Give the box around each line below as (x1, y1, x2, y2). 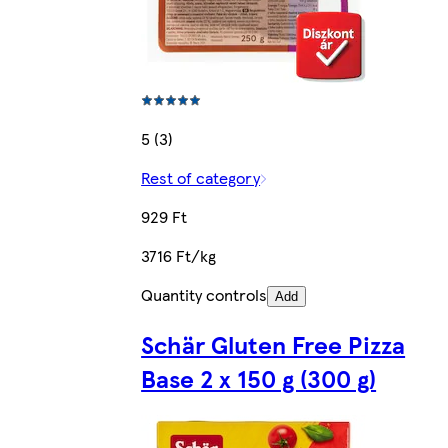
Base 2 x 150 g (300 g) (141, 361, 377, 396)
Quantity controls (141, 283, 268, 307)
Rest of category (141, 166, 261, 190)
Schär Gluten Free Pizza (141, 327, 406, 362)
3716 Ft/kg (141, 244, 217, 268)
